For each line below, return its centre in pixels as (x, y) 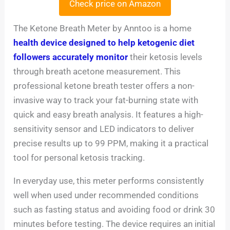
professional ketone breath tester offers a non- (104, 86)
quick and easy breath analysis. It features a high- (109, 115)
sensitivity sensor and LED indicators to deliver (104, 129)
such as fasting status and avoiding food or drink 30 (114, 210)
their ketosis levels (165, 57)
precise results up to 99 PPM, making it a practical (111, 143)
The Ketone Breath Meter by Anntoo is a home (103, 28)
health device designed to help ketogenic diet (104, 43)
